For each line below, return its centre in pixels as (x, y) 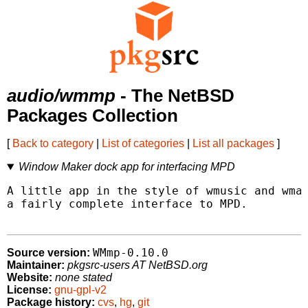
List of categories (143, 144)
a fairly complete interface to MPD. (127, 204)
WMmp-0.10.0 (131, 253)
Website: (30, 278)
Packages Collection (92, 116)
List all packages (233, 144)
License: (29, 290)
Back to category (53, 144)
